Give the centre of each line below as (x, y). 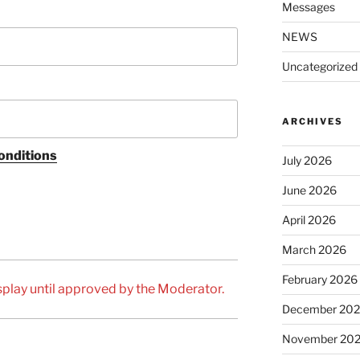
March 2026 (314, 250)
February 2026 (319, 280)
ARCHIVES (312, 122)
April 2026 (309, 220)
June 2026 (309, 190)
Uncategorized (319, 67)
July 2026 (307, 161)
